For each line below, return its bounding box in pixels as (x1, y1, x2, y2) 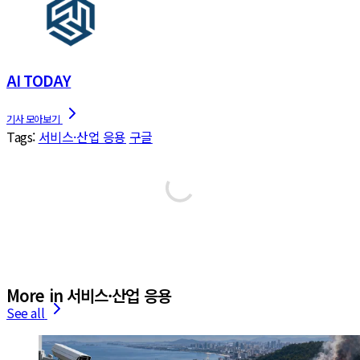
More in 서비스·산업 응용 (6, 283, 171, 307)
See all (6, 302, 45, 322)
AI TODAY (6, 68, 72, 91)
